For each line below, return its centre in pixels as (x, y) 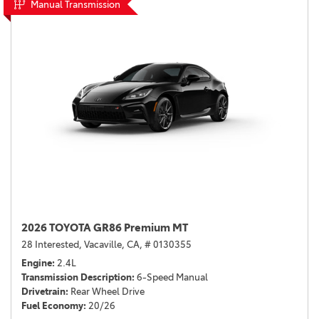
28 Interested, (52, 245)
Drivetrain (43, 292)
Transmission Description (77, 277)
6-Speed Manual (172, 277)
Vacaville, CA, (113, 245)
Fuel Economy (52, 306)
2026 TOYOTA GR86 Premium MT (105, 228)
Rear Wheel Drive (108, 292)
